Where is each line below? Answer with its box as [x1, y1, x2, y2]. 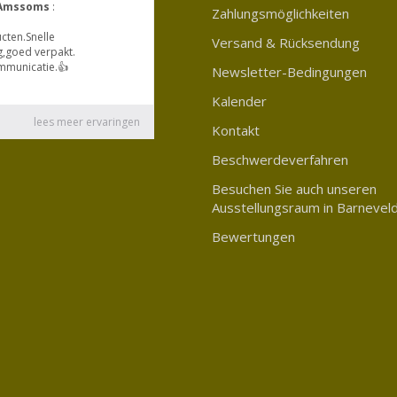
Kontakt [212, 121, 260, 139]
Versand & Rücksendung [212, 33, 360, 51]
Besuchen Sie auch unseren [212, 179, 377, 198]
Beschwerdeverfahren [212, 150, 348, 168]
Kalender [212, 91, 267, 110]
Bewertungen [212, 227, 295, 245]
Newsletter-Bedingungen [212, 62, 367, 81]
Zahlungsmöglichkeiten [212, 4, 349, 22]
